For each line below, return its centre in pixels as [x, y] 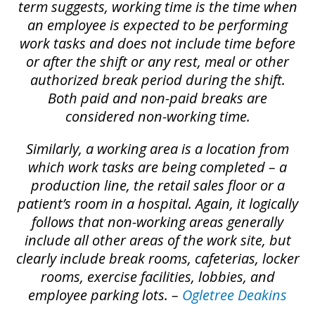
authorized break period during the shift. [157, 79]
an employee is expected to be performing [157, 25]
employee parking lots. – [105, 295]
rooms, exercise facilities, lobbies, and [157, 276]
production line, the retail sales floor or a [157, 185]
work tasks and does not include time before [157, 43]
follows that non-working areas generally [157, 221]
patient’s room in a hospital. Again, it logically [157, 203]
